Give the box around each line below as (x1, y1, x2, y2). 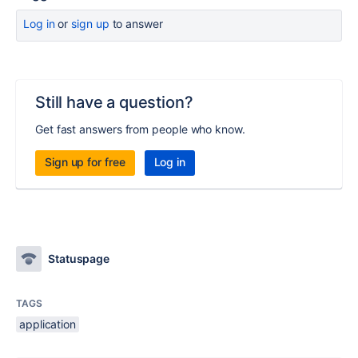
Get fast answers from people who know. (35, 122, 245, 136)
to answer (109, 17, 163, 30)
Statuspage (48, 252, 110, 265)
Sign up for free (45, 155, 125, 169)
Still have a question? (35, 93, 193, 112)
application (19, 317, 77, 331)
